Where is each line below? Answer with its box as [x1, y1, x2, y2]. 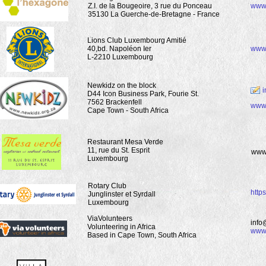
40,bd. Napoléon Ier [87, 45, 151, 53]
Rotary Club [88, 182, 128, 190]
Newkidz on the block [87, 81, 156, 90]
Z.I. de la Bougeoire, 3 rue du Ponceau [88, 2, 212, 10]
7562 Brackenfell [87, 98, 142, 106]
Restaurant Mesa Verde [87, 138, 163, 146]
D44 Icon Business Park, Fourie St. [87, 90, 199, 98]
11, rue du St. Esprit [87, 146, 150, 154]
